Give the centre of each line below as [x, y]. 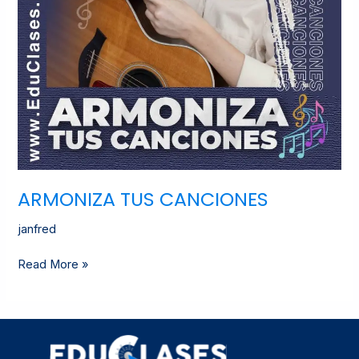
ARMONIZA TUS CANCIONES [143, 199]
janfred [37, 229]
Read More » [53, 265]
